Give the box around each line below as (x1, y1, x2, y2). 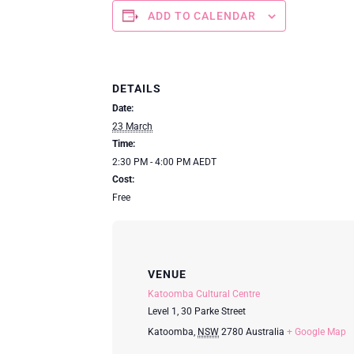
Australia (246, 326, 284, 337)
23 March (112, 120, 153, 132)
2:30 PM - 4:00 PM (112, 156, 193, 168)
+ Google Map (287, 326, 346, 337)
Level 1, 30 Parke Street (148, 305, 246, 317)
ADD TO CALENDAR (148, 9, 256, 22)
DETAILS (112, 81, 161, 95)
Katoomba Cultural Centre (148, 288, 260, 299)
